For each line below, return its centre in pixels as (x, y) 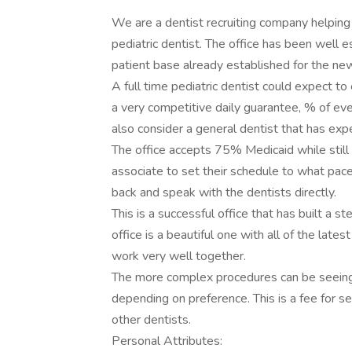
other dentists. (151, 320)
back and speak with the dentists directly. (224, 192)
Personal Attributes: (167, 341)
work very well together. (179, 256)
